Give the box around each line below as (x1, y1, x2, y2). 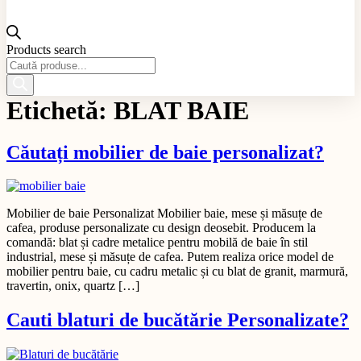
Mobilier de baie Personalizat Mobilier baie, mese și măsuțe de (6, 206, 322, 221)
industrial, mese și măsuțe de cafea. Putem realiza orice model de (6, 250, 334, 264)
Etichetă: (6, 95, 114, 125)
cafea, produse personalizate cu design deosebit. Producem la (6, 221, 316, 235)
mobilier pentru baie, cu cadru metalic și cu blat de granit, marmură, (6, 264, 348, 279)
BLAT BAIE (114, 95, 249, 125)
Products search (6, 42, 86, 56)
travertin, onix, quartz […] (6, 279, 139, 293)
